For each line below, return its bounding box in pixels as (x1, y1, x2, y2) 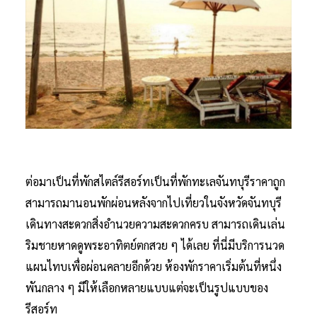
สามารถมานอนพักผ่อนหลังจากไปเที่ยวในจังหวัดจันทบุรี (25, 195, 282, 210)
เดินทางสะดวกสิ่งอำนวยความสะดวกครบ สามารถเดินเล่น (25, 216, 285, 231)
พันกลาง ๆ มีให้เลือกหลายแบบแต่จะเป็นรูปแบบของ (25, 279, 268, 295)
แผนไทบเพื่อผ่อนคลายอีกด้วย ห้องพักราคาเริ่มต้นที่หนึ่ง (25, 258, 282, 274)
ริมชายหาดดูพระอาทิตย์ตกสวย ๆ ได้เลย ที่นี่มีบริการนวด (25, 237, 284, 253)
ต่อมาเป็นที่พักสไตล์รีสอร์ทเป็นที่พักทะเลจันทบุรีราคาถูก (25, 173, 285, 189)
